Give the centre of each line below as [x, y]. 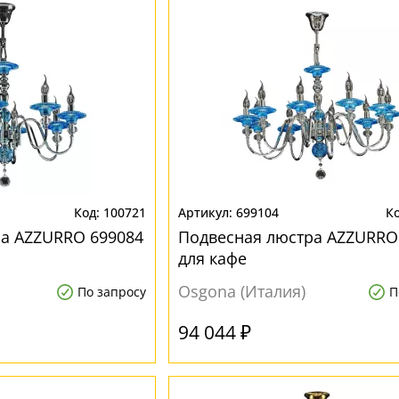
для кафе [212, 258]
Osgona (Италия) [241, 291]
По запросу [111, 292]
